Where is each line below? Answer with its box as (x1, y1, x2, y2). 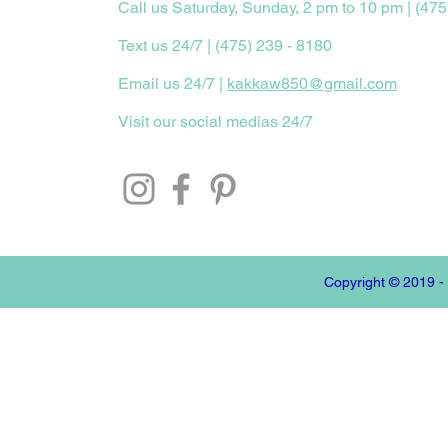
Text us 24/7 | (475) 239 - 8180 (118, 36, 332, 55)
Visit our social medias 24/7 (118, 112, 313, 131)
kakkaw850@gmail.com (227, 74, 397, 93)
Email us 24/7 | (118, 74, 227, 93)
